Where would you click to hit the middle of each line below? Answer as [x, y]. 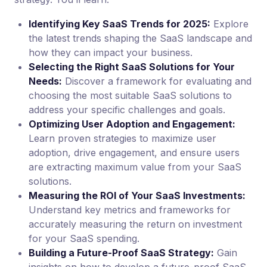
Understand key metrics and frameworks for [130, 210]
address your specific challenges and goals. [127, 110]
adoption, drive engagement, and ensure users [134, 153]
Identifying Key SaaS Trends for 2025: [119, 24]
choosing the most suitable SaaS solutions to [130, 95]
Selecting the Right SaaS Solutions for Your [132, 67]
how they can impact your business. [111, 52]
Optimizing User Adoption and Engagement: [132, 124]
